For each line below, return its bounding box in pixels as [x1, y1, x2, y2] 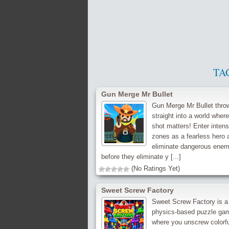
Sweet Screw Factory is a [151, 198, 228, 205]
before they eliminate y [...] [101, 153, 181, 161]
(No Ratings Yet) [129, 165, 180, 172]
